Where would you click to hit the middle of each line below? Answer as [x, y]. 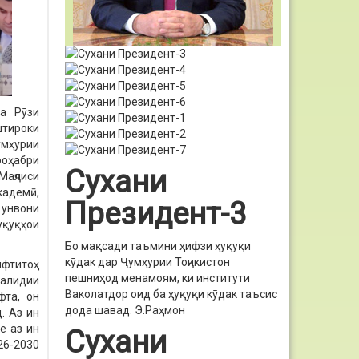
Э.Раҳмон [160, 310]
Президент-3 [156, 214]
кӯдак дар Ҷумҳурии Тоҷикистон [147, 262]
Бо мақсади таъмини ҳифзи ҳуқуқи [158, 246]
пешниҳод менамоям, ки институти [157, 278]
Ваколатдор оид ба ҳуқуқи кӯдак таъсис [171, 294]
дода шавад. [100, 310]
